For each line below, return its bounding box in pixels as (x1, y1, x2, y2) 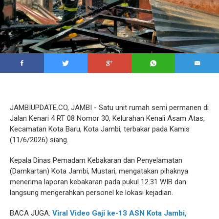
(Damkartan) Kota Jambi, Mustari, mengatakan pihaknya (10, 167, 188, 175)
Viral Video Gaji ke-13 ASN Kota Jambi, (52, 209, 187, 218)
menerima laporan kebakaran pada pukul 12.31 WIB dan (10, 177, 186, 186)
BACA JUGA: (10, 209, 52, 218)
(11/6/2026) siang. (10, 135, 68, 144)
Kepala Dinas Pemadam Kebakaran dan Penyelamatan (10, 156, 182, 165)
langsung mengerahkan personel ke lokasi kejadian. (10, 188, 173, 197)
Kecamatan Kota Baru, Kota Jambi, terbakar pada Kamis (10, 125, 190, 133)
